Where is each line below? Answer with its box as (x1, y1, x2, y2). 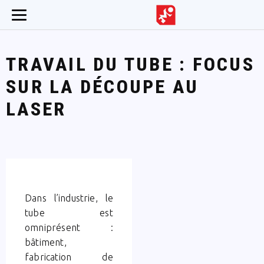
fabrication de (25, 251, 113, 262)
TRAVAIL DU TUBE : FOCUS (6, 53, 255, 75)
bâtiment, (25, 236, 67, 247)
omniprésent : (25, 222, 113, 233)
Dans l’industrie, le (25, 192, 113, 203)
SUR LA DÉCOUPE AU (6, 75, 199, 98)
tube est (25, 207, 113, 218)
